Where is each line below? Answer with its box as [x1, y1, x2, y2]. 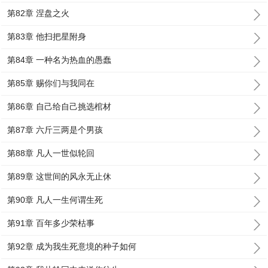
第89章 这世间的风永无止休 [7, 172, 112, 181]
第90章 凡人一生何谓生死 [7, 195, 103, 205]
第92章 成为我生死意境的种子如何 [7, 242, 137, 251]
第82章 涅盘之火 [7, 8, 70, 18]
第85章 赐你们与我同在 [7, 78, 95, 88]
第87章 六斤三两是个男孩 [7, 125, 103, 135]
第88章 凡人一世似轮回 [7, 148, 95, 158]
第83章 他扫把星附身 [7, 32, 87, 41]
